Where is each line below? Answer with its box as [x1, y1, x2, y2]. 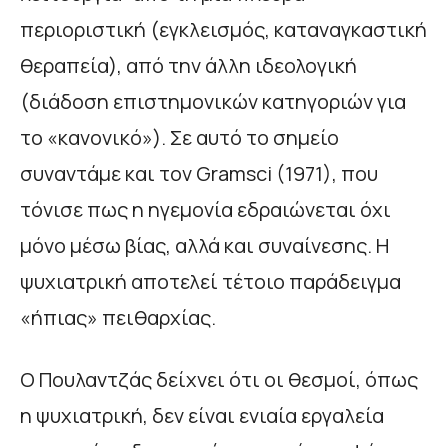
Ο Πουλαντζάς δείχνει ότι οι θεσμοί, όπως [20, 366, 418, 394]
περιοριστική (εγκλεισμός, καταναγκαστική [20, 16, 427, 44]
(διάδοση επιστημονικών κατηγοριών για [20, 88, 406, 116]
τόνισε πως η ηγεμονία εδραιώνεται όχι [20, 196, 391, 224]
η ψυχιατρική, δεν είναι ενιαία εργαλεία [20, 402, 384, 430]
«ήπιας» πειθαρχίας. [20, 304, 216, 332]
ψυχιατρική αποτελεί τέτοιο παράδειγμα [20, 268, 401, 296]
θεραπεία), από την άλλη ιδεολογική [20, 52, 357, 80]
